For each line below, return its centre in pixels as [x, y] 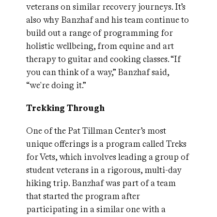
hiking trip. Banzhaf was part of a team [101, 183]
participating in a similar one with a [96, 209]
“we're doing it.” [56, 85]
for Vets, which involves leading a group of [108, 157]
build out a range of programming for [100, 33]
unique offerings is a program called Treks [106, 144]
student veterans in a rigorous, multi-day [104, 170]
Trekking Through [65, 108]
